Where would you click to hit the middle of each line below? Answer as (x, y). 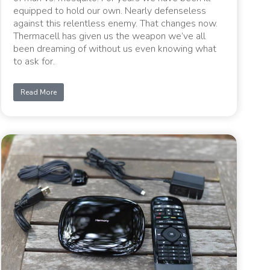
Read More (39, 92)
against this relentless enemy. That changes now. (116, 23)
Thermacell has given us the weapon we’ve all (110, 36)
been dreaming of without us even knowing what (115, 49)
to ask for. (34, 61)
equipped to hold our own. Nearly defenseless (110, 11)
